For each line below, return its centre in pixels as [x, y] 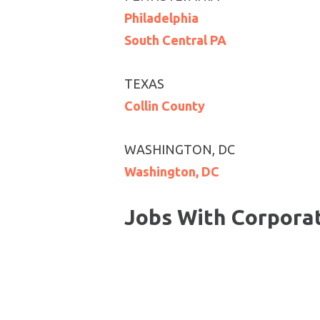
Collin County [165, 106]
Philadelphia [161, 18]
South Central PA [175, 40]
